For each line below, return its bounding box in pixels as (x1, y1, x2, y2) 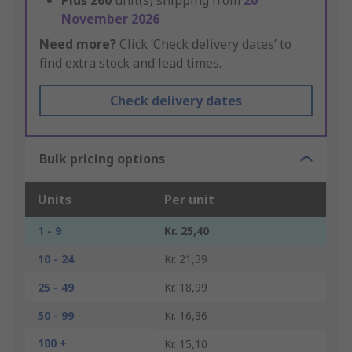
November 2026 (61, 10, 159, 28)
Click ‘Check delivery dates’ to (116, 35, 291, 53)
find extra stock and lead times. (39, 54, 222, 72)
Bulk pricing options (39, 150, 165, 168)
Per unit (164, 191, 214, 209)
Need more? (39, 35, 116, 53)
